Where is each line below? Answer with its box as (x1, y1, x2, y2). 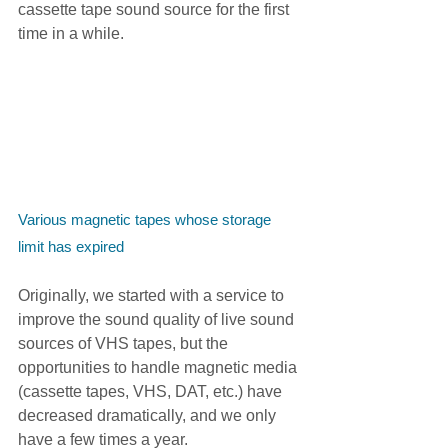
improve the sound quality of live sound (18, 310, 298, 328)
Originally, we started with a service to (18, 286, 288, 304)
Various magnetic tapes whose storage (18, 210, 275, 228)
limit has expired (18, 237, 124, 255)
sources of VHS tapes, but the (18, 334, 232, 352)
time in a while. (18, 25, 124, 42)
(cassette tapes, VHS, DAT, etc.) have (18, 382, 286, 400)
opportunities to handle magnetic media (18, 358, 301, 376)
